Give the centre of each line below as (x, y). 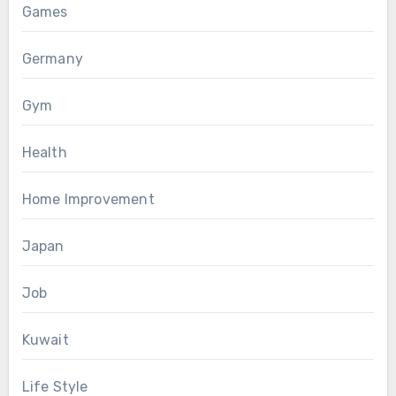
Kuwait (45, 340)
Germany (52, 59)
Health (44, 153)
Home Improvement (88, 200)
